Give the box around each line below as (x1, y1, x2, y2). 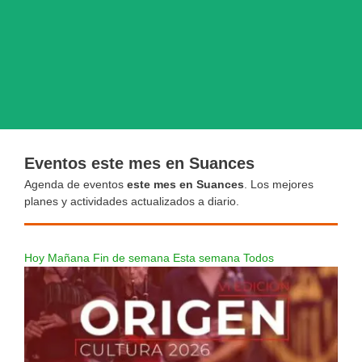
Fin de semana (93, 251, 173, 264)
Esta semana (173, 251, 243, 264)
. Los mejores (244, 178, 314, 191)
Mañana (48, 251, 93, 264)
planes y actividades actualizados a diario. (24, 195, 239, 208)
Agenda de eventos (24, 178, 127, 191)
